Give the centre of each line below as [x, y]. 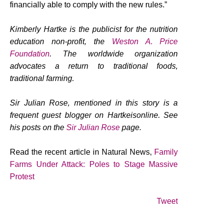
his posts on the [38, 127]
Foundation [30, 54]
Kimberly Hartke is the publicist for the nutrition [94, 29]
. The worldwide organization [114, 54]
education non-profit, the [61, 41]
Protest [22, 176]
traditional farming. [42, 78]
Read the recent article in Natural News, [82, 152]
